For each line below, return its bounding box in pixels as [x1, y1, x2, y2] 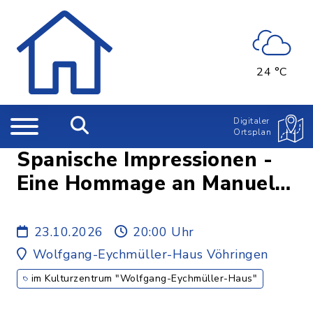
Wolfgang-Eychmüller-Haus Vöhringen [32, 246, 268, 263]
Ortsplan [233, 126, 271, 138]
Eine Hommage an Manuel [17, 170, 275, 197]
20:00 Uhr [133, 224, 194, 240]
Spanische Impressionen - [17, 146, 272, 173]
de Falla [17, 194, 96, 221]
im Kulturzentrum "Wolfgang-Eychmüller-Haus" [31, 272, 257, 285]
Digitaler [233, 115, 270, 126]
